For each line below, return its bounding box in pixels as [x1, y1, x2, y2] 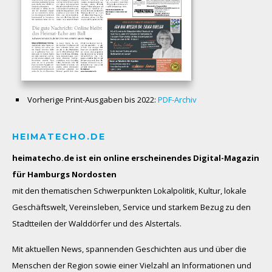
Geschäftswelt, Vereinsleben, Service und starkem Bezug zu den [12, 202, 251, 213]
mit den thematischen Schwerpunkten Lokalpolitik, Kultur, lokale [12, 185, 246, 197]
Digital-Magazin [193, 152, 259, 164]
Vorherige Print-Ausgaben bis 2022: [27, 94, 158, 106]
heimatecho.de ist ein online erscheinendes [12, 152, 193, 164]
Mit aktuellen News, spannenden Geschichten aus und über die [12, 243, 246, 255]
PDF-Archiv [158, 94, 197, 106]
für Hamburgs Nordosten [12, 169, 117, 180]
